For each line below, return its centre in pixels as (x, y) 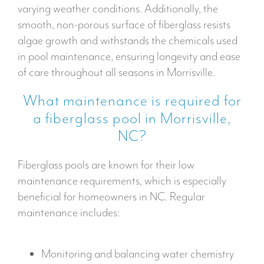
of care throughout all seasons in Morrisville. (116, 72)
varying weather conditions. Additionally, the (118, 9)
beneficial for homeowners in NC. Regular (111, 197)
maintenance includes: (69, 213)
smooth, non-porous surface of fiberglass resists (124, 25)
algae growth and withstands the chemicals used (128, 41)
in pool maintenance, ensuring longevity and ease (129, 57)
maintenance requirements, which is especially (122, 181)
